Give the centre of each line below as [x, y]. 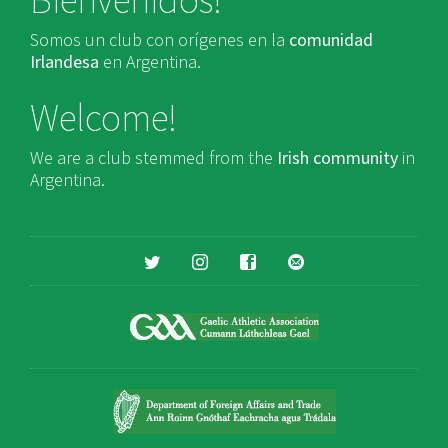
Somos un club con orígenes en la [159, 39]
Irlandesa [64, 61]
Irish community [337, 157]
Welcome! [103, 117]
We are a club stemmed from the [153, 157]
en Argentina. [150, 61]
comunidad [331, 39]
